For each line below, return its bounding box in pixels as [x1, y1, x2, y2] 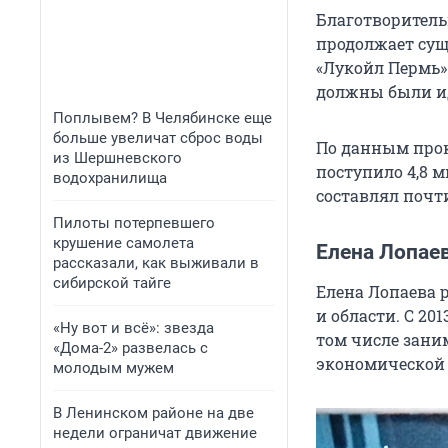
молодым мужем [53, 359, 174, 377]
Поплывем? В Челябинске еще [53, 109, 272, 127]
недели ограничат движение [53, 424, 257, 442]
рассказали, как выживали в [53, 254, 259, 272]
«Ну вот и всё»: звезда [53, 319, 214, 337]
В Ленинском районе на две [53, 404, 254, 422]
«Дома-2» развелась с [53, 339, 208, 357]
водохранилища [53, 169, 167, 187]
